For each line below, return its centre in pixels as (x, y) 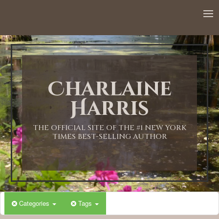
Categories (35, 203)
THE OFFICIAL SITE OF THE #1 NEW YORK (109, 128)
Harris (109, 109)
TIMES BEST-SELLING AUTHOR (109, 137)
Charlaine (109, 89)
